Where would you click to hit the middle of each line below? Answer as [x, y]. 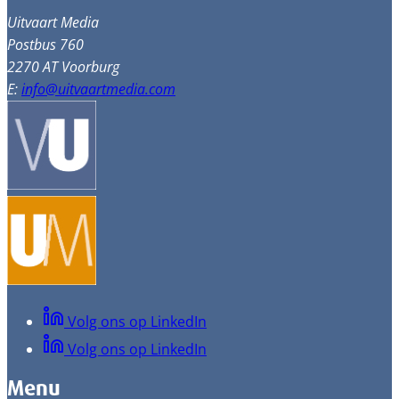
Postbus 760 [45, 45]
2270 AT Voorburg [63, 67]
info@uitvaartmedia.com [98, 89]
